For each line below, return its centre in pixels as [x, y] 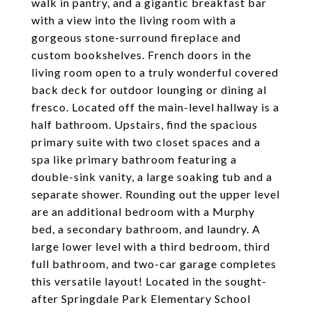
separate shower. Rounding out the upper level [156, 194]
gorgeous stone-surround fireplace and [136, 37]
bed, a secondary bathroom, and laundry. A [146, 229]
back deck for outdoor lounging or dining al [149, 89]
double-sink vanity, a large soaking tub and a [152, 177]
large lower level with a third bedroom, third [151, 246]
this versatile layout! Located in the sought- [149, 281]
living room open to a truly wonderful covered [155, 72]
